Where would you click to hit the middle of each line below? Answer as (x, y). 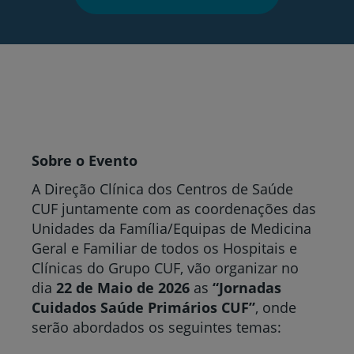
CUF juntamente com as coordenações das (174, 208)
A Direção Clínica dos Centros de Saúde (162, 188)
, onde (276, 307)
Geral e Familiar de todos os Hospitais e (164, 248)
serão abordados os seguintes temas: (158, 327)
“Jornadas (247, 287)
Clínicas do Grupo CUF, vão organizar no (165, 267)
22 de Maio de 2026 (125, 287)
